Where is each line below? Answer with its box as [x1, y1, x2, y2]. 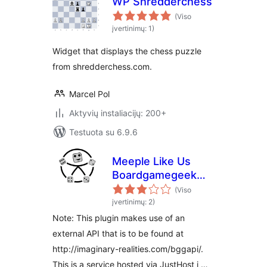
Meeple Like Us [112, 155, 191, 167]
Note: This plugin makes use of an [52, 213, 185, 223]
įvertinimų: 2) [112, 197, 155, 206]
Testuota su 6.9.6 [69, 127, 138, 137]
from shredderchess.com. [52, 61, 152, 72]
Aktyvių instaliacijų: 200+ [69, 108, 166, 118]
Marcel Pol [69, 89, 110, 99]
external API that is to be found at [52, 228, 184, 238]
